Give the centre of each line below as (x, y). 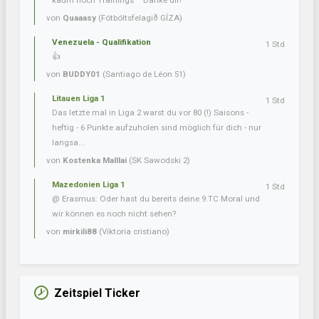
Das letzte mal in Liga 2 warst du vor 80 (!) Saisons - (150, 113)
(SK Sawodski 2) (158, 161)
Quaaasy (79, 18)
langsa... (68, 143)
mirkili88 (80, 232)
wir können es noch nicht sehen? (114, 214)
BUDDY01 (82, 74)
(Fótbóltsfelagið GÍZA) (139, 18)
